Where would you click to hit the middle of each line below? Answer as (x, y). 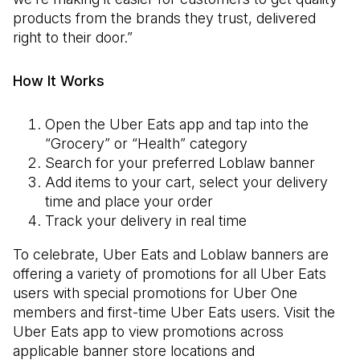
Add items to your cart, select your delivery (186, 182)
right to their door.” (73, 37)
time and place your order (129, 201)
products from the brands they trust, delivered (164, 18)
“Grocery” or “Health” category (146, 143)
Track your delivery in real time (146, 221)
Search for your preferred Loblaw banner (180, 163)
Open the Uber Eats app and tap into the (177, 124)
